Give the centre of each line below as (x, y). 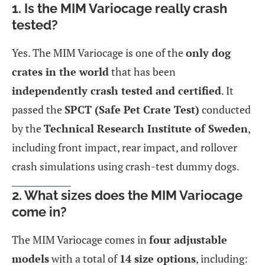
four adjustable (188, 239)
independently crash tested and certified (117, 90)
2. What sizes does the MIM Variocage (127, 195)
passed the (38, 109)
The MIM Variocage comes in (80, 239)
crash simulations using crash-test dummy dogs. (126, 166)
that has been (142, 71)
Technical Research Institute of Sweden (146, 128)
